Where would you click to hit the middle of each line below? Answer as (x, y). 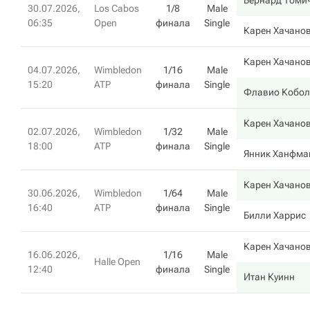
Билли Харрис (275, 215)
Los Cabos (117, 8)
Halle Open (117, 262)
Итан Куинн (269, 277)
